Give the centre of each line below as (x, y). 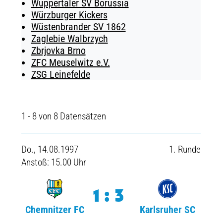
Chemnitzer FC (55, 210)
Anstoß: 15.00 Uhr (54, 162)
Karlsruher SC (167, 210)
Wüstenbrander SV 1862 (78, 27)
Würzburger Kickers (69, 15)
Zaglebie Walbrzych (69, 39)
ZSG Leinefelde (60, 74)
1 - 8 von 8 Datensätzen (63, 116)
